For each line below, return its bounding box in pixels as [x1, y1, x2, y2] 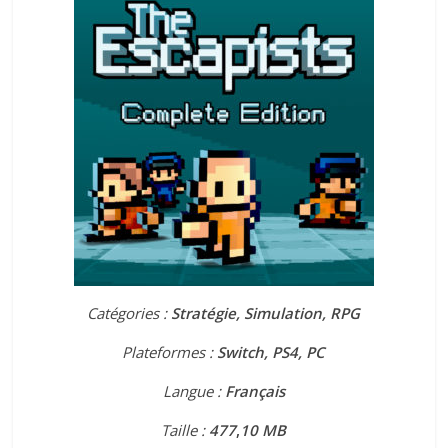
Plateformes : [122, 341, 218, 362]
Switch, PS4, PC [217, 341, 326, 362]
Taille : [161, 419, 210, 440]
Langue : [162, 380, 225, 401]
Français [224, 380, 285, 401]
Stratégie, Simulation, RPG [171, 302, 361, 323]
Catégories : [87, 302, 172, 323]
